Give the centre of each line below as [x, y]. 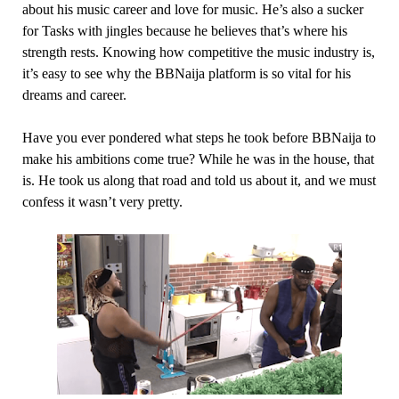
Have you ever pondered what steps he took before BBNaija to [199, 138]
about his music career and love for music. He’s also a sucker [192, 10]
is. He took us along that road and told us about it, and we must [199, 181]
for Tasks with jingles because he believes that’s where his [184, 31]
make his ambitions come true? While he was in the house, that [198, 159]
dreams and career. [74, 95]
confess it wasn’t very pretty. [102, 202]
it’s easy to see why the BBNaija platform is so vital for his [186, 74]
